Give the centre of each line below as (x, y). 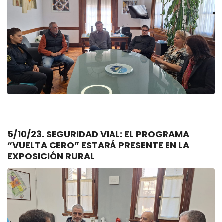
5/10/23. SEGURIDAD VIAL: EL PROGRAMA (27, 134)
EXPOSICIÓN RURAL (51, 156)
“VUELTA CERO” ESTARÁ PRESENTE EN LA (98, 145)
